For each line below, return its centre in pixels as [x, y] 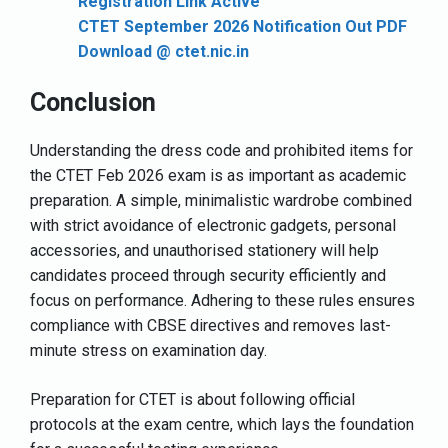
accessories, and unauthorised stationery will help [204, 250]
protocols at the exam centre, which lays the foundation [222, 424]
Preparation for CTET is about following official [192, 399]
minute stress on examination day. [150, 350]
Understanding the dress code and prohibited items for [221, 150]
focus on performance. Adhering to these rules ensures [222, 300]
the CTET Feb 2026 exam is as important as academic [218, 175]
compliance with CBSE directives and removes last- [210, 325]
